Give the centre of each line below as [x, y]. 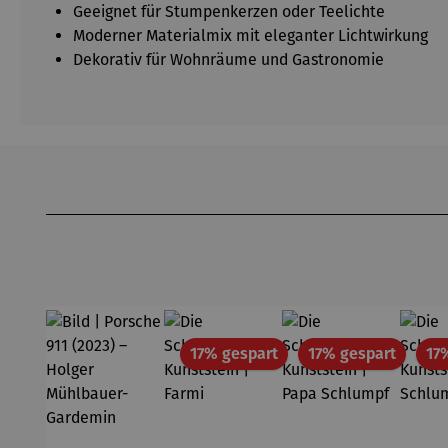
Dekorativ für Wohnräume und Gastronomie [228, 59]
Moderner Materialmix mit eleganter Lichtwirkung [250, 35]
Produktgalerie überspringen [147, 200]
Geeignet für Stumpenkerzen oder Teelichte [229, 11]
